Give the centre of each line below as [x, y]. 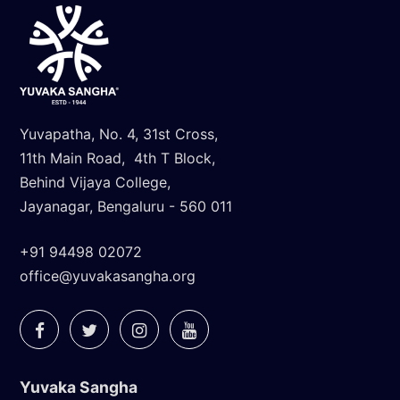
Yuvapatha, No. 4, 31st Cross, [119, 134]
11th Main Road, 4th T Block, [117, 158]
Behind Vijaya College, [95, 183]
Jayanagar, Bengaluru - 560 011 [126, 207]
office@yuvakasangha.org [108, 276]
